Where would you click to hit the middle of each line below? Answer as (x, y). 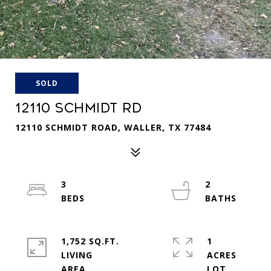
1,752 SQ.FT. (90, 241)
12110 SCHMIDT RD (78, 108)
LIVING (77, 255)
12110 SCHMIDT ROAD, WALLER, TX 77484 (113, 127)
